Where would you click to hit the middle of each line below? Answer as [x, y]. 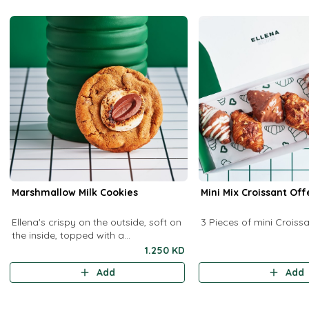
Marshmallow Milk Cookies [75, 192]
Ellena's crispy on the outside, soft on [97, 222]
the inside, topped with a [68, 235]
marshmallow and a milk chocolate [93, 248]
